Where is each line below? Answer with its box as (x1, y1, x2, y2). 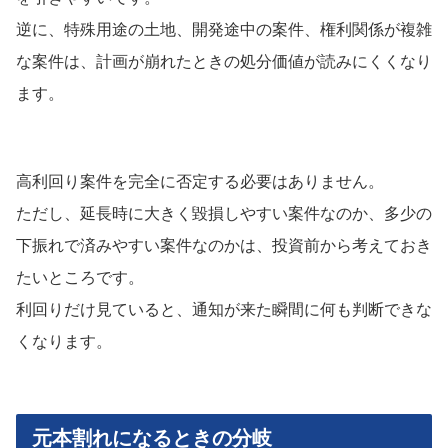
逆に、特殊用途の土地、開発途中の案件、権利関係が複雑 (16, 20, 432, 38)
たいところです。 (16, 268, 144, 286)
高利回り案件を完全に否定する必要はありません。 (16, 172, 384, 190)
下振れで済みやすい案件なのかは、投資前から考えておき (16, 236, 432, 254)
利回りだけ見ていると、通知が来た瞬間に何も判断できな (16, 300, 432, 318)
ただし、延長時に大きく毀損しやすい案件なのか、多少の (16, 204, 432, 222)
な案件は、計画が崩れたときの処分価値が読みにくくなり (16, 52, 432, 70)
